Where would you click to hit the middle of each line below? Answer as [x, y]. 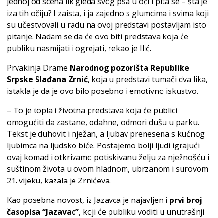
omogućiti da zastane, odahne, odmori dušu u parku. [103, 122]
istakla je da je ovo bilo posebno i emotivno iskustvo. [102, 91]
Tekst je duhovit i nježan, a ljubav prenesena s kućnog [106, 134]
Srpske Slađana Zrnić [47, 80]
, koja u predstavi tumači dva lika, [148, 80]
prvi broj [186, 200]
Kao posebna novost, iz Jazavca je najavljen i [88, 200]
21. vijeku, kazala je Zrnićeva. [59, 181]
